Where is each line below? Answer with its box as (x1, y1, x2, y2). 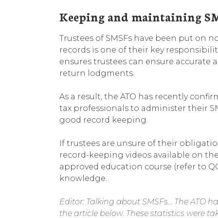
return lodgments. (59, 68, 134, 78)
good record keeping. (59, 115, 148, 125)
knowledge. (59, 173, 107, 183)
